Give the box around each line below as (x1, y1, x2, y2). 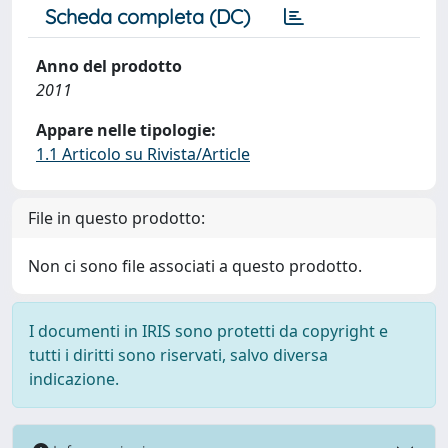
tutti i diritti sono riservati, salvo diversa (29, 344, 328, 366)
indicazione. (29, 368, 119, 390)
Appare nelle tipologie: (36, 119, 216, 141)
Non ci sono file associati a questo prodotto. (28, 255, 362, 277)
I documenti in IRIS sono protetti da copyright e (29, 320, 388, 342)
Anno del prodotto (36, 55, 182, 77)
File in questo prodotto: (28, 207, 205, 229)
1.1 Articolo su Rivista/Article (36, 143, 250, 165)
